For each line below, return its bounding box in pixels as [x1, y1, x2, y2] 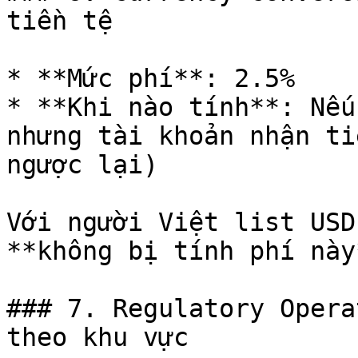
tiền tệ [6, 6, 113, 35]
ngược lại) [6, 150, 158, 179]
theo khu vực [6, 323, 189, 352]
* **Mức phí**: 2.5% [6, 64, 295, 93]
